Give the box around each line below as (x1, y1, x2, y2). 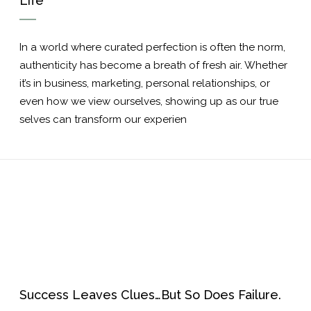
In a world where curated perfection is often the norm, (19, 41, 285, 54)
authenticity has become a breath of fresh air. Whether (19, 59, 287, 72)
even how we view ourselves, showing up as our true (19, 95, 278, 108)
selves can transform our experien (19, 113, 187, 126)
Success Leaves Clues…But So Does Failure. (19, 287, 281, 303)
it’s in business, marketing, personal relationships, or (19, 77, 270, 90)
